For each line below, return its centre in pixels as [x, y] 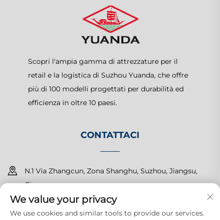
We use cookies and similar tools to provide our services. [107, 213]
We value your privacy [63, 199]
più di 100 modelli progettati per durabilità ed [106, 89]
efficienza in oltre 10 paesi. [72, 103]
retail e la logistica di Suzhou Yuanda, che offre [108, 75]
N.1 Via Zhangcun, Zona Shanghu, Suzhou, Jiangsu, [111, 171]
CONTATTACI [110, 135]
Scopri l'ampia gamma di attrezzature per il [103, 62]
